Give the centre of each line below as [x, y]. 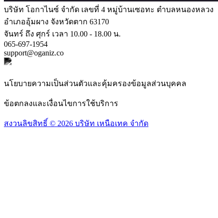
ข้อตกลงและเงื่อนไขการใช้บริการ [61, 103]
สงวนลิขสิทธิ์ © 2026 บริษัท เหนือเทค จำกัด [76, 123]
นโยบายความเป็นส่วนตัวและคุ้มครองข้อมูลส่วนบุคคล [95, 83]
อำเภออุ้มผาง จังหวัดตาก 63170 [56, 21]
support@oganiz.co [34, 53]
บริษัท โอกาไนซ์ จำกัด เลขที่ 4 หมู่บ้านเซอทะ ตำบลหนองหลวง [109, 9]
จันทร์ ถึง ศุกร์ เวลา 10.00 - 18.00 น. [62, 34]
